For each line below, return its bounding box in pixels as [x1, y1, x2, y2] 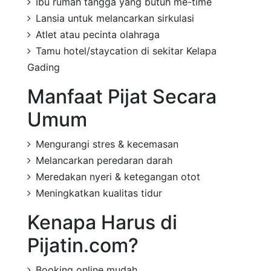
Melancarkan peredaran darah [36, 154, 172, 166]
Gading [27, 60, 60, 73]
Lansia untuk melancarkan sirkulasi [36, 11, 194, 24]
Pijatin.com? [27, 233, 139, 257]
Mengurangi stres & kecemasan [36, 137, 178, 150]
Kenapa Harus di [27, 210, 177, 234]
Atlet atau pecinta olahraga [36, 28, 160, 41]
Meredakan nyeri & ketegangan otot [36, 170, 200, 183]
